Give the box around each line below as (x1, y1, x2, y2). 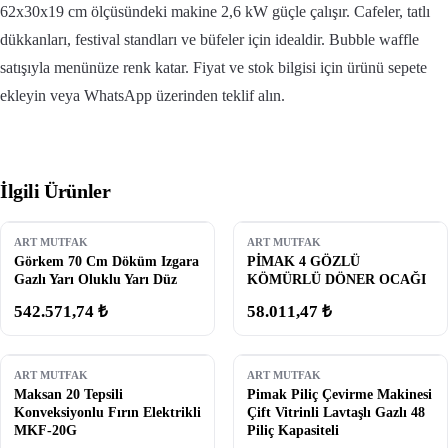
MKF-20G (14, 423, 77, 438)
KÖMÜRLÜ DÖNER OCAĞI (247, 272, 426, 287)
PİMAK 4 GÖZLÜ (247, 254, 360, 269)
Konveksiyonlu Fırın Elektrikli (14, 405, 201, 420)
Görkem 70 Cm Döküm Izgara (14, 254, 199, 269)
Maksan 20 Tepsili (14, 387, 123, 402)
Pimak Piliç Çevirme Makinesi (247, 387, 432, 402)
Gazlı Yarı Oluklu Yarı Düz (14, 272, 177, 287)
